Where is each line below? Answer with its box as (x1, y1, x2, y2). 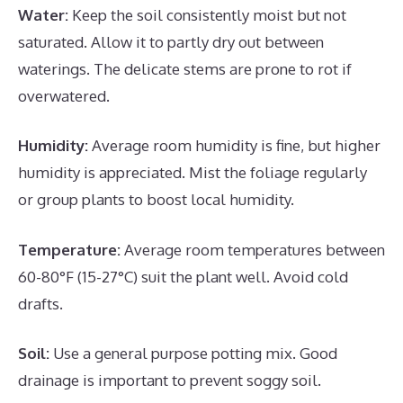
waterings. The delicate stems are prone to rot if (18, 58, 352, 78)
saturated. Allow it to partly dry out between (18, 31, 324, 51)
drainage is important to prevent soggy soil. (18, 371, 321, 390)
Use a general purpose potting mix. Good (49, 344, 337, 363)
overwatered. (18, 85, 110, 105)
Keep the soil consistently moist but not (68, 4, 346, 24)
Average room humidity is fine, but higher (88, 136, 381, 155)
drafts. (18, 293, 63, 313)
